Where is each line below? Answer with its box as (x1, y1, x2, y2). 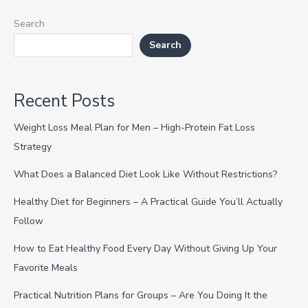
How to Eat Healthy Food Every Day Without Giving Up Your (14, 242, 277, 256)
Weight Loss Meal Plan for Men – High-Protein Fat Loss (14, 121, 255, 135)
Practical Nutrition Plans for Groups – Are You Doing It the (14, 289, 267, 302)
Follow (14, 214, 43, 228)
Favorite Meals (14, 261, 78, 275)
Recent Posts (14, 89, 115, 113)
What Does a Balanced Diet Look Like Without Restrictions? (14, 168, 277, 181)
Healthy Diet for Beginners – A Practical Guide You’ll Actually (14, 195, 283, 209)
